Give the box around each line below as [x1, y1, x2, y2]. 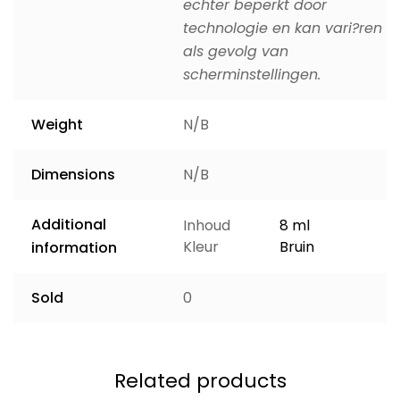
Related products [113, 366, 287, 395]
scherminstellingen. [183, 63, 321, 85]
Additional [31, 213, 106, 235]
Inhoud [183, 214, 230, 236]
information [31, 237, 117, 258]
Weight [31, 113, 83, 135]
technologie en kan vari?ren [183, 17, 382, 38]
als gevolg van [183, 40, 288, 62]
